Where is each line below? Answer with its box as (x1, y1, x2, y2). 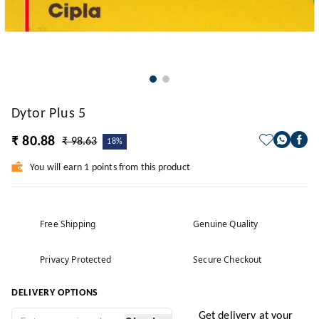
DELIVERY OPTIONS (11, 288, 99, 298)
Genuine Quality (193, 218, 258, 230)
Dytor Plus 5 (11, 107, 86, 121)
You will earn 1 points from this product (30, 162, 190, 173)
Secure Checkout (193, 253, 262, 266)
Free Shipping (40, 218, 96, 230)
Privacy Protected (40, 253, 111, 266)
